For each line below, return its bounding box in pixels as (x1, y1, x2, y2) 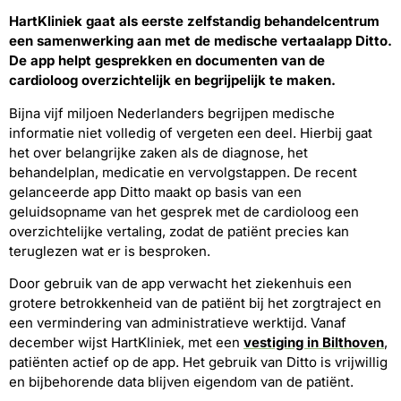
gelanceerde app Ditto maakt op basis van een (9, 183, 302, 200)
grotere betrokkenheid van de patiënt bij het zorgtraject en (9, 294, 381, 311)
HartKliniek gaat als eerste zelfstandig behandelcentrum (9, 13, 380, 30)
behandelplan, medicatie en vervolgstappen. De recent (9, 163, 357, 181)
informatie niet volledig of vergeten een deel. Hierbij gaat (9, 124, 372, 141)
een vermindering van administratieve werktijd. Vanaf (9, 313, 346, 331)
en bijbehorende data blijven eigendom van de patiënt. (9, 372, 354, 390)
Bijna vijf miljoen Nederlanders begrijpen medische (9, 104, 335, 122)
